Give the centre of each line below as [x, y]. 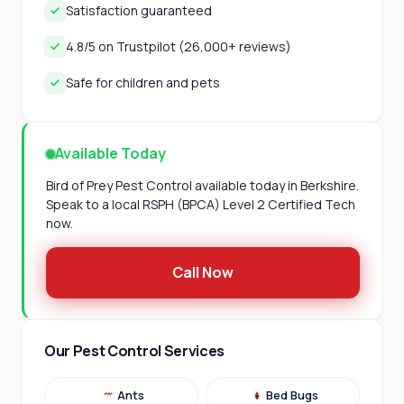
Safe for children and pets [143, 83]
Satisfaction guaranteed [139, 10]
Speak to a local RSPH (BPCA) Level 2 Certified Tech [201, 204]
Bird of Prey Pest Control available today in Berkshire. [202, 185]
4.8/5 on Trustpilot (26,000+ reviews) [179, 46]
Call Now [203, 272]
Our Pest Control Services [134, 351]
